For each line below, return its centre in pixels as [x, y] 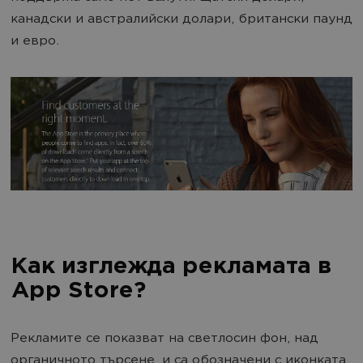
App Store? [78, 291]
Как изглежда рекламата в [171, 267]
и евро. [35, 42]
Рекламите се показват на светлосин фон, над [164, 339]
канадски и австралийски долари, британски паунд [181, 20]
